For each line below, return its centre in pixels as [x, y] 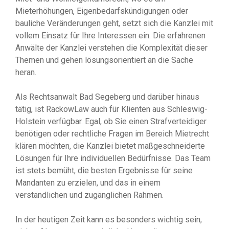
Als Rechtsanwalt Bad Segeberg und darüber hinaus [107, 97]
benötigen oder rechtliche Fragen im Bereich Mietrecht [112, 134]
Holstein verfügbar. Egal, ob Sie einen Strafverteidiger [111, 121]
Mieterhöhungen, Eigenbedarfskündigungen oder [102, 11]
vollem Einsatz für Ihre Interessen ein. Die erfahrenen [110, 36]
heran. [26, 72]
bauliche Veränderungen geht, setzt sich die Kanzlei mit [114, 23]
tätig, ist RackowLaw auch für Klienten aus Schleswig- [111, 109]
